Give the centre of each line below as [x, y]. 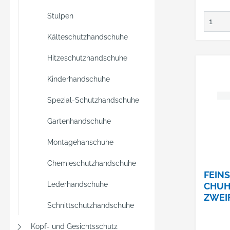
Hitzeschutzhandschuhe [87, 58]
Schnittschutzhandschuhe [91, 205]
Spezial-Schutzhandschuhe [93, 100]
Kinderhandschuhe [79, 79]
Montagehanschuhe [80, 142]
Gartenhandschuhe [79, 121]
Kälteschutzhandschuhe [88, 37]
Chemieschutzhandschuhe [92, 163]
